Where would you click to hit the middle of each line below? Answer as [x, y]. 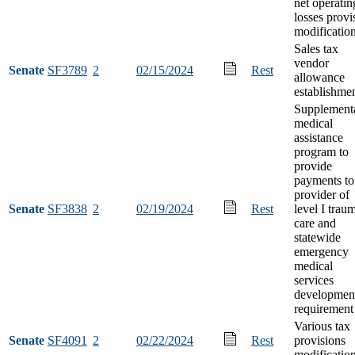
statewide [317, 237]
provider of [322, 194]
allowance [319, 77]
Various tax [322, 326]
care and [315, 223]
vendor [311, 63]
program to [321, 151]
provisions [320, 340]
